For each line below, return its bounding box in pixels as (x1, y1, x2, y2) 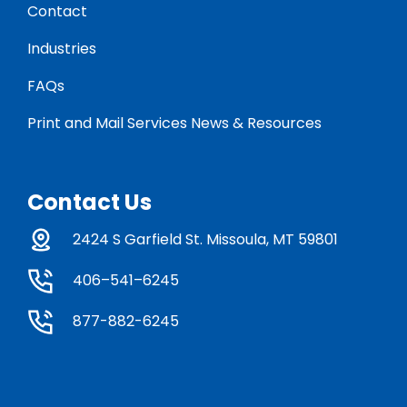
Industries (26, 38, 96, 60)
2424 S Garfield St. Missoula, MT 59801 (72, 229, 338, 251)
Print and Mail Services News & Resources (26, 113, 322, 134)
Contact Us (26, 187, 152, 218)
